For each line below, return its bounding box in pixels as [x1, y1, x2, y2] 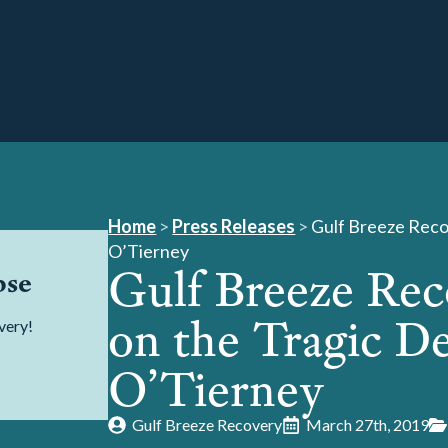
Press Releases [172, 215, 296, 237]
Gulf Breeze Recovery [132, 415, 283, 434]
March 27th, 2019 [306, 415, 430, 434]
